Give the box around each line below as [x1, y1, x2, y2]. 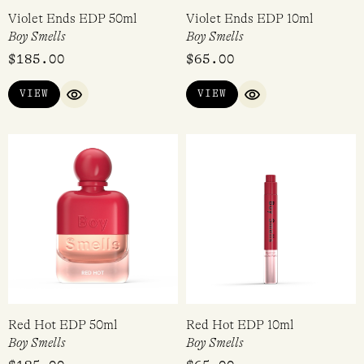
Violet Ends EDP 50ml [8, 11, 137, 26]
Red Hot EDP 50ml [8, 318, 118, 333]
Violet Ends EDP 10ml [186, 11, 314, 26]
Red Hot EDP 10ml [186, 318, 294, 333]
